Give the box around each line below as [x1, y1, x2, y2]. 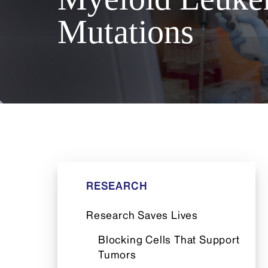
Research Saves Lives [86, 208, 198, 222]
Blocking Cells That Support [98, 233, 240, 246]
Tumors [98, 248, 136, 261]
